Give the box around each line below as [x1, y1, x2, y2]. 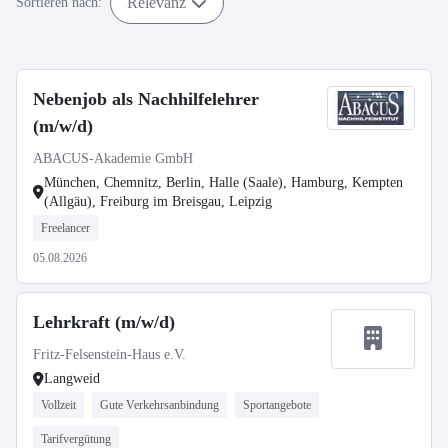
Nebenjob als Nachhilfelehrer [33, 89, 259, 109]
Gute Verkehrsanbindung [100, 398, 219, 412]
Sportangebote [243, 398, 311, 412]
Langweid [44, 371, 100, 386]
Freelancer [41, 221, 90, 235]
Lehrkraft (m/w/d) [33, 312, 175, 332]
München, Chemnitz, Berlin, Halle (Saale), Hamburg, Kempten [44, 175, 403, 190]
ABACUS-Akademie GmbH [33, 151, 193, 166]
